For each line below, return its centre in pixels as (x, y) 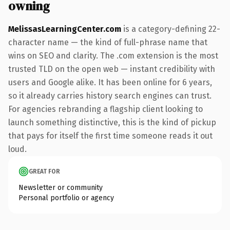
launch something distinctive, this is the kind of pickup (112, 122)
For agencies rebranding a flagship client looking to (106, 109)
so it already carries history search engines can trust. (110, 95)
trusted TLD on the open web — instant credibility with (112, 69)
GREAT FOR (44, 171)
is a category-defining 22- (171, 29)
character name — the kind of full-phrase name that (108, 42)
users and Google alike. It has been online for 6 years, (110, 82)
